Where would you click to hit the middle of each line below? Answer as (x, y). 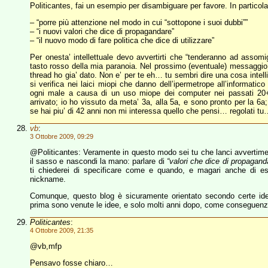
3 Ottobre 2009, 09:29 (62, 136)
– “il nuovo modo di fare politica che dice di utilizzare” (122, 40)
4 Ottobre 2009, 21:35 (62, 230)
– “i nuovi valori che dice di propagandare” (102, 31)
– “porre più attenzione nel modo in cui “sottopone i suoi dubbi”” (139, 22)
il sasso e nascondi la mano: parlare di (98, 161)
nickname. (48, 179)
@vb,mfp (46, 246)
